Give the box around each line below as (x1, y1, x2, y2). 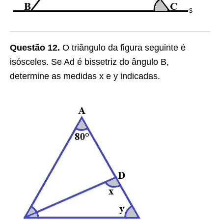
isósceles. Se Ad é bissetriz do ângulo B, (10, 57, 169, 67)
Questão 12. (10, 43, 60, 53)
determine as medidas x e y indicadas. (10, 71, 160, 81)
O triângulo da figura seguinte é (60, 43, 186, 53)
